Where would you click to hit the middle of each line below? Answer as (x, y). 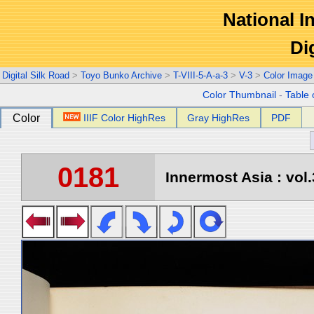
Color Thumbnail (240, 95)
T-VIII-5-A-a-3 (200, 75)
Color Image (288, 75)
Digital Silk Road (36, 75)
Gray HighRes (219, 118)
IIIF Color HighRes (125, 118)
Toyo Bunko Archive (121, 75)
